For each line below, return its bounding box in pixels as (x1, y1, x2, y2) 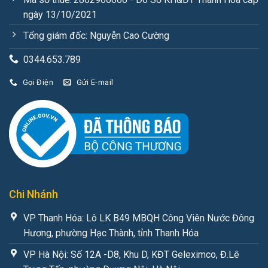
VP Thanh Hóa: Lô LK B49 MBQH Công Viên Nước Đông (23, 212, 254, 224)
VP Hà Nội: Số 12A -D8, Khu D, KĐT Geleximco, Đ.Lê (23, 249, 239, 261)
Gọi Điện (22, 78, 53, 87)
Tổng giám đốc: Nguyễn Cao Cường (23, 30, 169, 42)
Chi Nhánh (9, 187, 58, 200)
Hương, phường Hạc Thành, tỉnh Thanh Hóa (23, 227, 199, 239)
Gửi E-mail (76, 78, 114, 87)
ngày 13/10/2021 (23, 8, 97, 20)
